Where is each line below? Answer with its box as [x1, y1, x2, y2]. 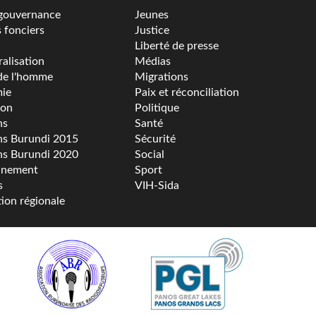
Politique [134, 102, 179, 114]
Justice [134, 24, 169, 36]
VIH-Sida [134, 179, 179, 191]
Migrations [134, 71, 188, 83]
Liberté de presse [134, 39, 219, 51]
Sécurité [134, 133, 176, 145]
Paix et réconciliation [134, 86, 239, 98]
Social [134, 148, 164, 160]
